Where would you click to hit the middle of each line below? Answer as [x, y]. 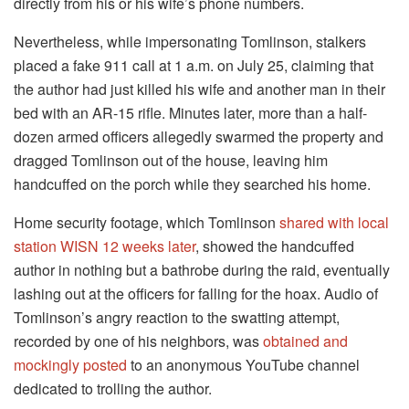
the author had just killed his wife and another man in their [199, 89]
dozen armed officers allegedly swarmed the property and [199, 137]
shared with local [334, 223]
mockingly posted [70, 365]
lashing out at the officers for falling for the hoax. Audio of [196, 294]
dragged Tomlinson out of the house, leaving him [171, 161]
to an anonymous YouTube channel [243, 365]
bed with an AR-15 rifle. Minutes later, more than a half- [190, 113]
